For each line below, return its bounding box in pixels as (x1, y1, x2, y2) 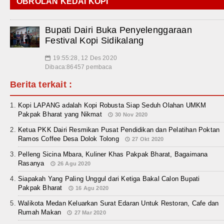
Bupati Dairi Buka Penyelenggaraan (45, 25, 192, 35)
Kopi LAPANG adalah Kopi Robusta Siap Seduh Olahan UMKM (18, 101, 206, 109)
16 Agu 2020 (75, 185, 109, 191)
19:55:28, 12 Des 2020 (53, 54, 117, 62)
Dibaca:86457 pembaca (45, 63, 112, 71)
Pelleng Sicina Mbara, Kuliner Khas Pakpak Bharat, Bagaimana (18, 150, 208, 158)
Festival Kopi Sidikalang (45, 35, 144, 46)
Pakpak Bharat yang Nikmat (18, 110, 102, 118)
